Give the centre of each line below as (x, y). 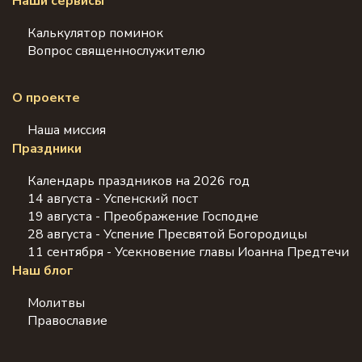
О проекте (46, 98)
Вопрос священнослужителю (116, 51)
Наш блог (43, 271)
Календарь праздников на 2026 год (139, 181)
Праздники (47, 149)
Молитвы (56, 303)
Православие (67, 321)
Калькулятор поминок (95, 33)
